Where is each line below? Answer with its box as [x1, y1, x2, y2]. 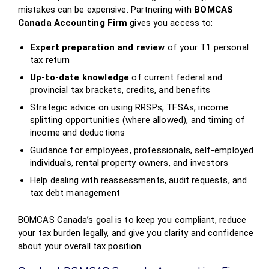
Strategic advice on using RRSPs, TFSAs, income [30, 102, 229, 113]
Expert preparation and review [30, 42, 165, 53]
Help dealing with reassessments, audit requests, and [30, 175, 247, 186]
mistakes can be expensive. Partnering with [18, 4, 195, 15]
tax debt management [30, 187, 121, 198]
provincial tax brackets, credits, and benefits [30, 85, 211, 95]
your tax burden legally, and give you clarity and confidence [18, 228, 254, 238]
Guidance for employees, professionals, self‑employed [30, 145, 254, 156]
